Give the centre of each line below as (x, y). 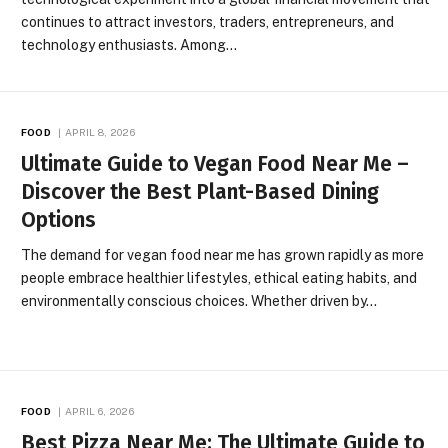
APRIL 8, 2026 (99, 131)
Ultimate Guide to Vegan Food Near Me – (215, 163)
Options (59, 219)
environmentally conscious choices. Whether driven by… (199, 300)
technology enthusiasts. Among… (129, 45)
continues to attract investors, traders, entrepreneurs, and (208, 22)
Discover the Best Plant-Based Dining (200, 191)
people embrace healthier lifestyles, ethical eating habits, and (219, 277)
